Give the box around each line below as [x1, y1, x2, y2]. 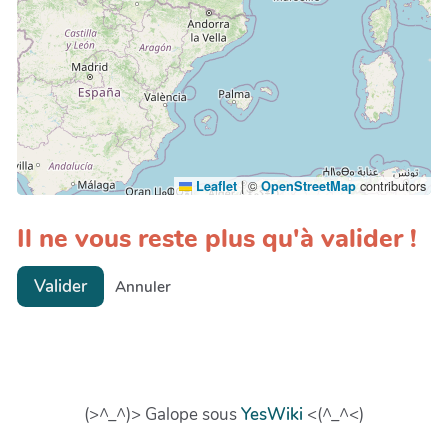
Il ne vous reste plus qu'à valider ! [17, 221, 417, 257]
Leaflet [192, 176, 237, 195]
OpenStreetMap [261, 176, 356, 195]
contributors [356, 175, 426, 195]
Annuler [115, 276, 171, 297]
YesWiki [241, 402, 303, 426]
